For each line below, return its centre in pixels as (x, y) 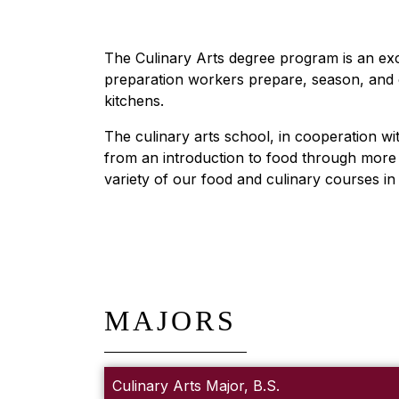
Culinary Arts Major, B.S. (195, 385)
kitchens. (134, 100)
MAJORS (171, 320)
